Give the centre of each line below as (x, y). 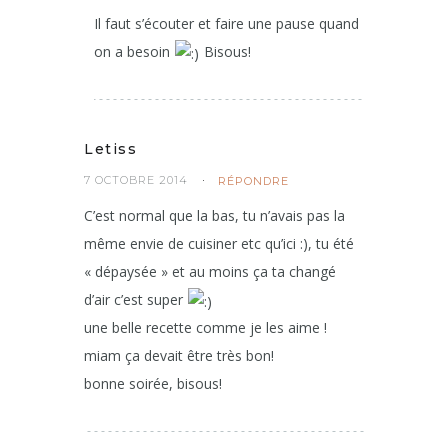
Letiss (110, 149)
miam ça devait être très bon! (179, 356)
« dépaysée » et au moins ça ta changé (210, 272)
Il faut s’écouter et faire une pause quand (226, 24)
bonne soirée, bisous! (153, 384)
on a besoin (134, 52)
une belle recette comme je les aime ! (205, 328)
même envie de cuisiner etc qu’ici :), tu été (219, 244)
